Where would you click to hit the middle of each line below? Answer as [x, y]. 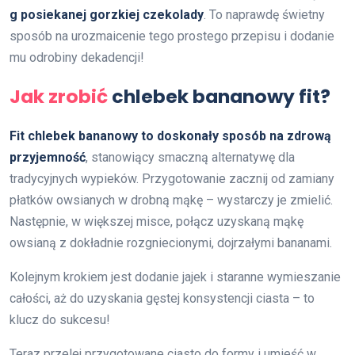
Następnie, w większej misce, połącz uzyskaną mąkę [157, 221]
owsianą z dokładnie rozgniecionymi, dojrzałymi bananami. [171, 242]
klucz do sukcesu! [60, 319]
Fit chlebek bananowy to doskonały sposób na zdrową [170, 136]
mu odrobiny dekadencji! [77, 57]
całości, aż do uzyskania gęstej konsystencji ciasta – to [162, 298]
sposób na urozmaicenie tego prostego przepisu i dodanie [172, 36]
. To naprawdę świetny [264, 14]
